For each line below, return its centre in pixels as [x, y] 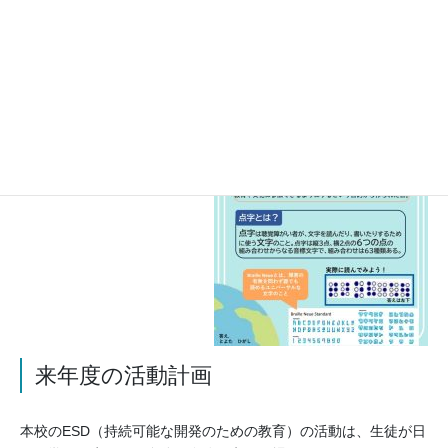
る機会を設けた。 [75, 53]
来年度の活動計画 [124, 375]
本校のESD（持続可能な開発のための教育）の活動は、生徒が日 [222, 431]
